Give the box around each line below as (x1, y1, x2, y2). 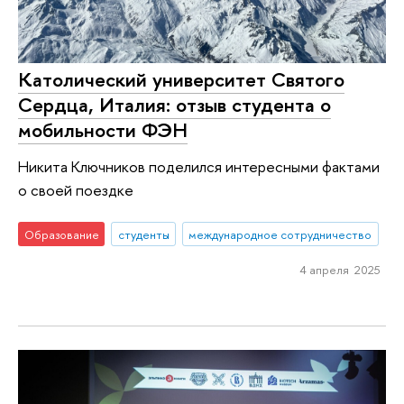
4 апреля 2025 (298, 262, 381, 279)
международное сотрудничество (188, 225, 372, 243)
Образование (23, 225, 99, 243)
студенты (117, 225, 170, 243)
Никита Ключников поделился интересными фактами (18, 156, 380, 177)
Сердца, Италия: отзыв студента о (18, 91, 331, 119)
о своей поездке (18, 179, 133, 200)
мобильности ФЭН (18, 116, 188, 144)
